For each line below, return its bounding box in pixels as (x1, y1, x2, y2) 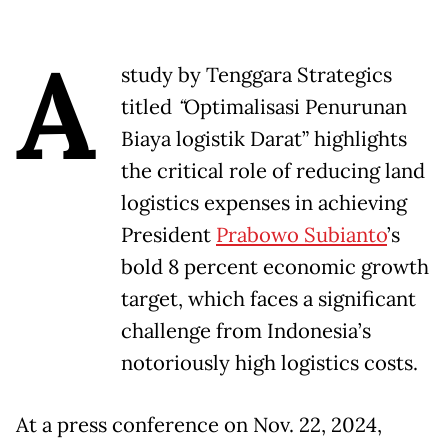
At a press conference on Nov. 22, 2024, (16, 411, 382, 438)
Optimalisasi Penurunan (184, 93, 407, 120)
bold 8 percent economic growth (121, 253, 429, 280)
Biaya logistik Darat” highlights (121, 125, 407, 152)
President (121, 221, 216, 248)
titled (121, 93, 177, 120)
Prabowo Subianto (216, 221, 387, 248)
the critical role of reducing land (121, 157, 425, 184)
